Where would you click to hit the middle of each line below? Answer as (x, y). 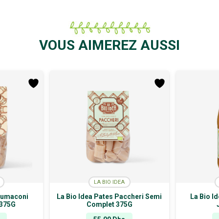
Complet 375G (109, 205)
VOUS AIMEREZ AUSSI (109, 45)
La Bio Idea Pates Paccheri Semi (109, 197)
